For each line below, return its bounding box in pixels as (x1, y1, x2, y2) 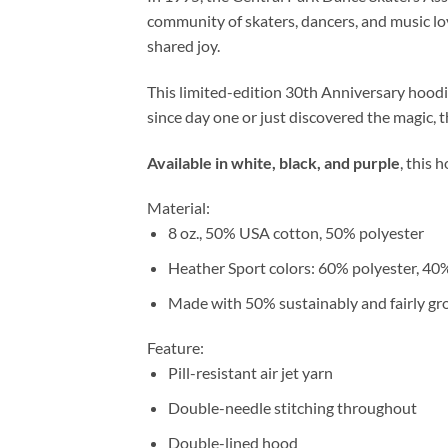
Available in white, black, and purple (147, 152, 400, 172)
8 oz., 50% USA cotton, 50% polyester (167, 223, 424, 243)
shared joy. (147, 36, 220, 56)
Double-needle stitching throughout (167, 398, 417, 418)
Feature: (147, 338, 204, 358)
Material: (147, 198, 210, 218)
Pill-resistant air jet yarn (167, 363, 333, 383)
